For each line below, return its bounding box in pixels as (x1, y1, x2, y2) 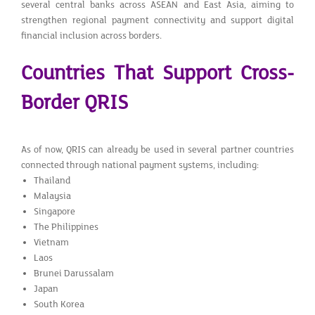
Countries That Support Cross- (21, 61, 294, 85)
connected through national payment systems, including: (21, 159, 259, 171)
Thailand (33, 174, 70, 186)
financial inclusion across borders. (21, 30, 162, 41)
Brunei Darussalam (33, 267, 114, 279)
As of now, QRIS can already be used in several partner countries (21, 143, 294, 155)
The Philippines (33, 221, 98, 233)
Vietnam (33, 236, 69, 248)
